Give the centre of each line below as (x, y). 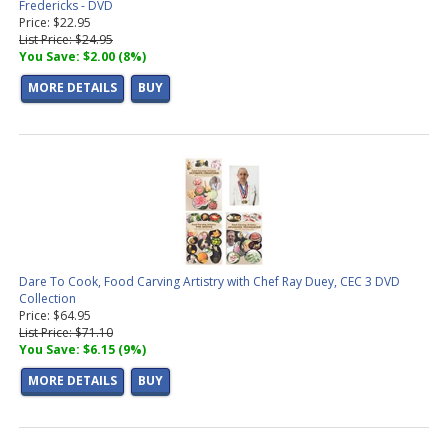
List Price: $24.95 (66, 40)
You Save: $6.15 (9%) (82, 350)
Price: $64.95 (55, 316)
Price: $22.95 (55, 23)
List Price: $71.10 (66, 333)
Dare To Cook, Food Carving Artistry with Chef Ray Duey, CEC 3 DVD (209, 282)
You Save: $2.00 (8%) (82, 57)
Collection (47, 299)
